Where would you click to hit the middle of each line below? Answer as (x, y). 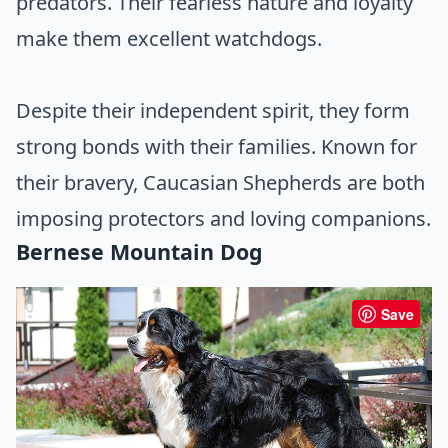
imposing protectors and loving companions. (223, 219)
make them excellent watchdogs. (169, 39)
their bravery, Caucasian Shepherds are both (220, 183)
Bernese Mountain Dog (139, 252)
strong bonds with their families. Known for (216, 147)
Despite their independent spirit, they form (213, 111)
